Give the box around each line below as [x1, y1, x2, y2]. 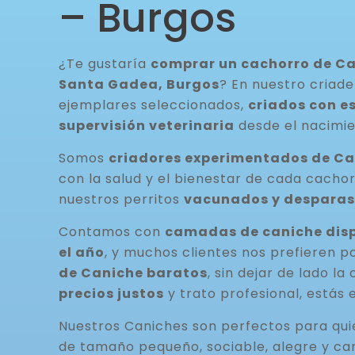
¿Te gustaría [59, 55, 151, 73]
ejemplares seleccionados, [59, 96, 248, 114]
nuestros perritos [59, 190, 184, 208]
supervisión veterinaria [59, 116, 235, 135]
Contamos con [59, 223, 165, 241]
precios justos [59, 284, 164, 303]
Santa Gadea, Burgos [59, 75, 219, 94]
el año [59, 243, 105, 261]
